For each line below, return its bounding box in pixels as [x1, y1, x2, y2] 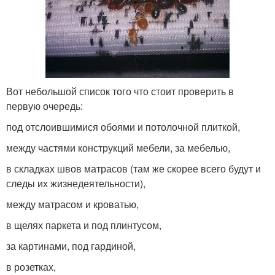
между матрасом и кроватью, [6, 196, 139, 211]
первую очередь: [6, 98, 83, 113]
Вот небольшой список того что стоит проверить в [6, 83, 234, 98]
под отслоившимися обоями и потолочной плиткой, [6, 119, 240, 134]
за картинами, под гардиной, [6, 238, 136, 253]
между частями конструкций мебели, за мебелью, [6, 140, 230, 155]
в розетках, [6, 259, 56, 274]
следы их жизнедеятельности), [6, 176, 145, 190]
